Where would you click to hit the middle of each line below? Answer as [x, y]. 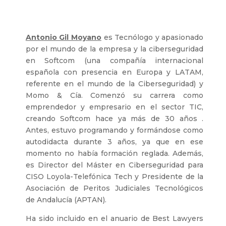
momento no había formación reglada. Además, [115, 154]
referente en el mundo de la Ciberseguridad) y [115, 84]
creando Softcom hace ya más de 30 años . [115, 119]
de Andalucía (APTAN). [66, 200]
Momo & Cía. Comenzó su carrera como [115, 96]
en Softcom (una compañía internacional [115, 61]
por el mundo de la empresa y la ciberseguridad [115, 49]
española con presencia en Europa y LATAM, [115, 72]
